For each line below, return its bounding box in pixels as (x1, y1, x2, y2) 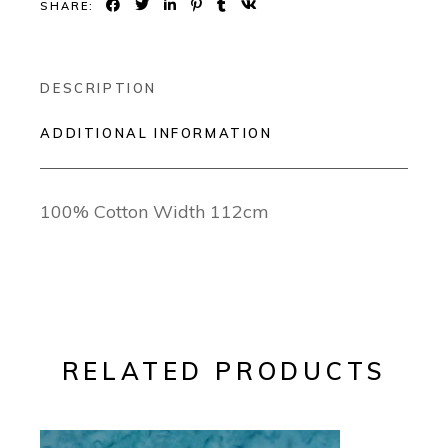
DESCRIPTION (40, 80, 157, 97)
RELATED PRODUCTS (61, 356, 387, 387)
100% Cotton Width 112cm (40, 200, 270, 224)
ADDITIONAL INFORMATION (40, 125, 273, 142)
